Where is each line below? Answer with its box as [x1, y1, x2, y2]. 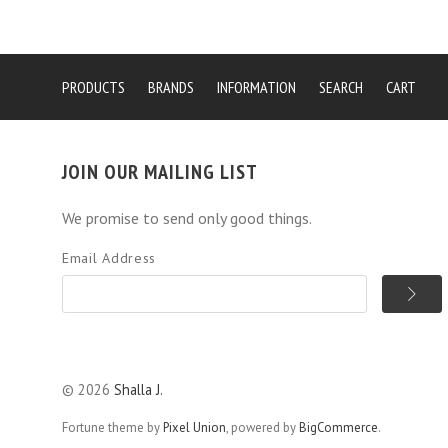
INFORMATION [217, 77, 296, 98]
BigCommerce [299, 418, 378, 436]
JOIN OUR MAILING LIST [62, 159, 258, 186]
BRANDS [148, 77, 194, 98]
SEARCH [319, 77, 363, 98]
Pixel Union [163, 418, 226, 436]
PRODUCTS [62, 77, 125, 98]
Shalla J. [114, 380, 163, 400]
